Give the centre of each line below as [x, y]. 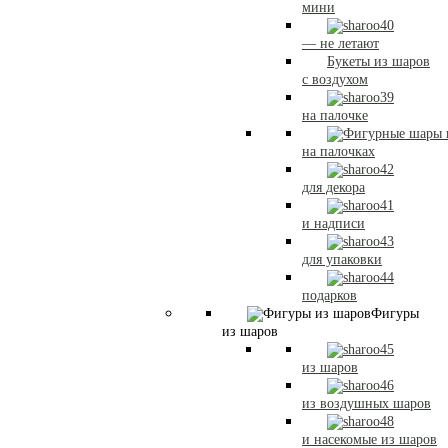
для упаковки [342, 259]
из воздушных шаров [366, 403]
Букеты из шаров [378, 61]
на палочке [335, 115]
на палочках [338, 151]
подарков [329, 295]
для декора [333, 187]
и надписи [333, 223]
